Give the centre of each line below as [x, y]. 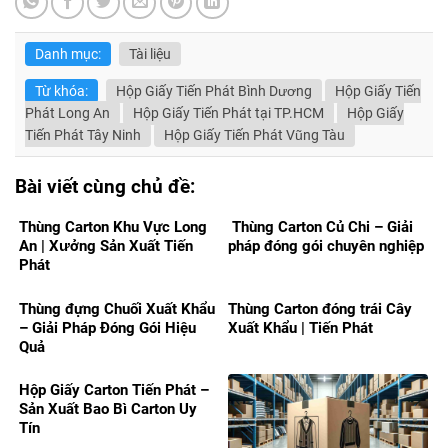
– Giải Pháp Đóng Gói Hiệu [107, 327]
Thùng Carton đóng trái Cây [320, 308]
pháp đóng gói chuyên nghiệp [326, 246]
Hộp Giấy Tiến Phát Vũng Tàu [254, 134]
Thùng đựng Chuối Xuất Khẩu [117, 308]
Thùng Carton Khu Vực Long [113, 227]
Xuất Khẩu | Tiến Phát [300, 327]
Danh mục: [68, 53]
